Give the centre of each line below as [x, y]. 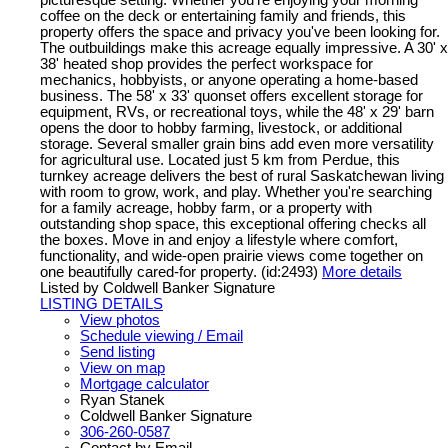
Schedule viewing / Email [161, 335]
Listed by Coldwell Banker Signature [157, 287]
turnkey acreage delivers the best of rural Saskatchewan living [242, 175]
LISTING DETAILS [101, 303]
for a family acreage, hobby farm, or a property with [206, 207]
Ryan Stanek [122, 399]
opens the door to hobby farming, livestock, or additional [221, 127]
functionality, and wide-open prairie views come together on [231, 255]
